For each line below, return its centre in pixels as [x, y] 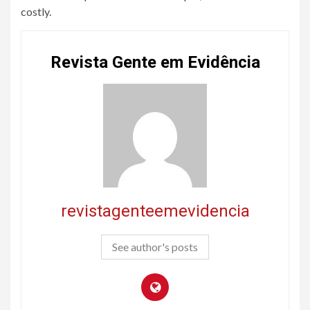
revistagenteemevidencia [155, 211]
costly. [36, 11]
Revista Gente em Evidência [155, 62]
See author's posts [155, 247]
